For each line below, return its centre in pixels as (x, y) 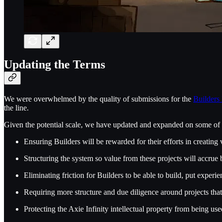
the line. (16, 108)
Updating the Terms (55, 65)
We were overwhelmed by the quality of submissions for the (99, 99)
